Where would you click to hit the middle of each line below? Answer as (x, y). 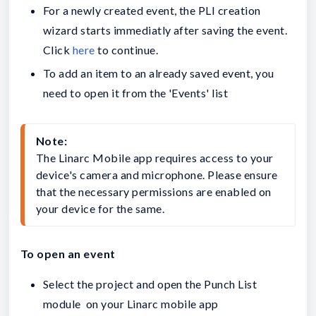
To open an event (68, 254)
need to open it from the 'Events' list (136, 92)
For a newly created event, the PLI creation (152, 10)
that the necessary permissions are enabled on (154, 192)
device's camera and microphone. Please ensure (157, 175)
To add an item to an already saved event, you (159, 73)
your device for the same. (100, 209)
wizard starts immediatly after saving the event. (165, 30)
